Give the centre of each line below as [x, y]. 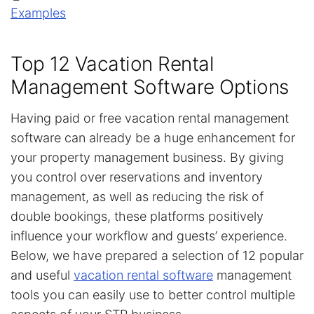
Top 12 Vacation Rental [112, 63]
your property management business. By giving [147, 157]
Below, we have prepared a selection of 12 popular [157, 255]
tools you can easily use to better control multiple [153, 294]
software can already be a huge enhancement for [153, 137]
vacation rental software [143, 275]
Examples [38, 13]
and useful [42, 275]
